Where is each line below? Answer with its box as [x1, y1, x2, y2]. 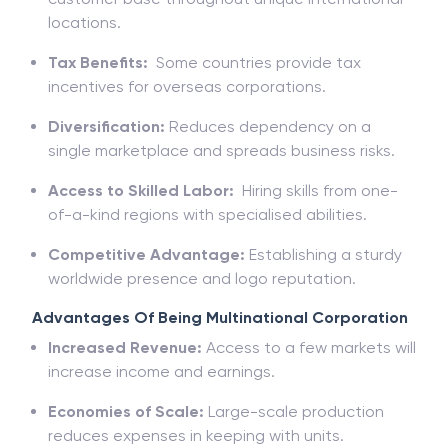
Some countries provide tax [152, 53, 361, 72]
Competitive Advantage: [48, 245, 245, 264]
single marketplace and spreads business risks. [48, 141, 395, 160]
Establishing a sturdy [245, 245, 402, 264]
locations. [48, 13, 121, 32]
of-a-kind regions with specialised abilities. [48, 205, 367, 224]
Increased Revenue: [48, 338, 202, 357]
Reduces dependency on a [165, 117, 371, 136]
